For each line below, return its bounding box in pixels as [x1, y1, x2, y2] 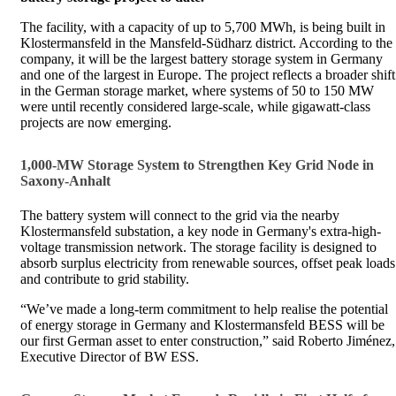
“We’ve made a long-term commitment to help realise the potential [20, 301, 388, 317]
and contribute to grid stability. [20, 271, 189, 287]
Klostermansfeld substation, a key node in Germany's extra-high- [20, 224, 381, 240]
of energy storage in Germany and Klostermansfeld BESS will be [20, 317, 385, 333]
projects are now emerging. [20, 115, 171, 131]
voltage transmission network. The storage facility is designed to [20, 240, 377, 255]
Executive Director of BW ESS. [20, 349, 199, 365]
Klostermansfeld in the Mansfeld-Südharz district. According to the [20, 35, 392, 51]
